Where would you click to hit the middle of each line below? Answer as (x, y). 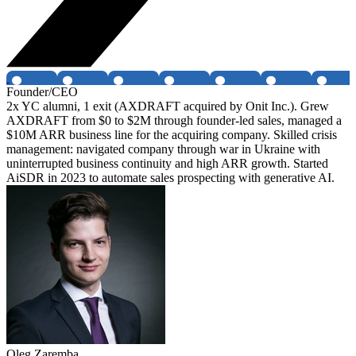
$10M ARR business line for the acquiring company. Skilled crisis (172, 135)
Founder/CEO (42, 92)
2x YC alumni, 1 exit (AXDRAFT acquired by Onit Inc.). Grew (168, 106)
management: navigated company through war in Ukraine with (163, 149)
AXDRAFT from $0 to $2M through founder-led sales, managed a (174, 121)
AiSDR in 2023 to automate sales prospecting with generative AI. (170, 178)
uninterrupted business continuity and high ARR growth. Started (167, 164)
